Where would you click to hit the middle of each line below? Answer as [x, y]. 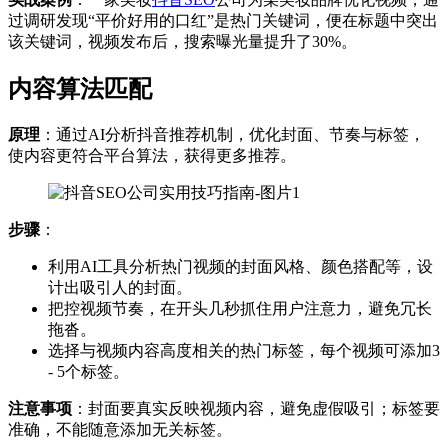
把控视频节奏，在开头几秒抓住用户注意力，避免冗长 [240, 308]
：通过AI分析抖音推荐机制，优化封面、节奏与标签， [232, 134]
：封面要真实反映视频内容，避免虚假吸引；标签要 [256, 408]
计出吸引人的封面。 [120, 287]
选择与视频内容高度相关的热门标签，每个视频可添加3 [244, 350]
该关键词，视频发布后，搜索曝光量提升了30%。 [182, 41]
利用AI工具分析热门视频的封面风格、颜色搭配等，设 [240, 266]
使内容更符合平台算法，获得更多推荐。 [152, 155]
